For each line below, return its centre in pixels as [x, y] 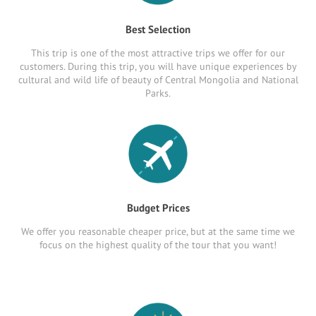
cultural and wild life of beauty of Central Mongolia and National [158, 80]
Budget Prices [158, 208]
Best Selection [158, 29]
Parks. [158, 93]
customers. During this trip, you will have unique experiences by [158, 66]
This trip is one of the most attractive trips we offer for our [158, 53]
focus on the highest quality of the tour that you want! [158, 245]
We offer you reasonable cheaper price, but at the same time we [158, 231]
